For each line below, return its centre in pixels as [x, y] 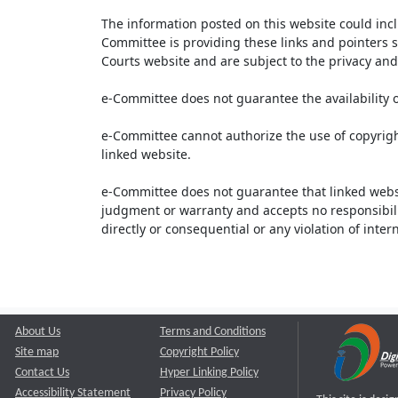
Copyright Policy [199, 352]
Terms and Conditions [212, 332]
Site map [37, 352]
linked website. [146, 154]
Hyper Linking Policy [209, 373]
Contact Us [42, 373]
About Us [38, 332]
